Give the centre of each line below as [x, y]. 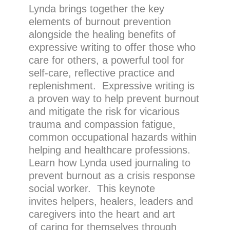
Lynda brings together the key [96, 9]
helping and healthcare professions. [111, 150]
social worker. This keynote [92, 188]
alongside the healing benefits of [102, 34]
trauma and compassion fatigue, [102, 124]
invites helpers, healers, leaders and [111, 201]
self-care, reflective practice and [101, 73]
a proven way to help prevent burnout [114, 99]
